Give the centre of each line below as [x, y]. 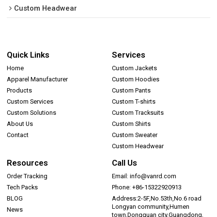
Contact [18, 135]
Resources [28, 163]
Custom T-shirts [134, 102]
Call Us [125, 163]
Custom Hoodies [136, 79]
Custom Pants [132, 91]
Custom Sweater [135, 135]
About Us [20, 124]
